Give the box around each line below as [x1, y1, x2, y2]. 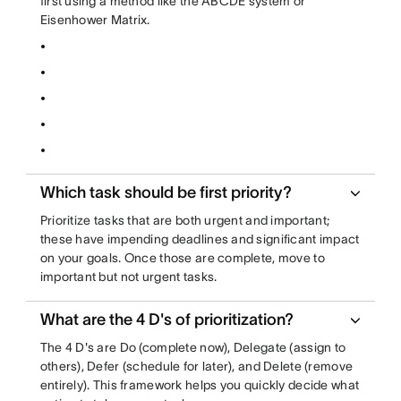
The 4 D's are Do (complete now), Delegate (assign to [39, 340, 346, 354]
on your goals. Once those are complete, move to [39, 251, 325, 265]
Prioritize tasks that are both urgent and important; [39, 213, 330, 227]
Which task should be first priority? [39, 183, 292, 201]
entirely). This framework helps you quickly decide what [39, 378, 360, 392]
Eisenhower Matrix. [39, 13, 150, 27]
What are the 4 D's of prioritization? [39, 311, 294, 328]
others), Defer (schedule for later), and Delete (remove [39, 359, 354, 373]
